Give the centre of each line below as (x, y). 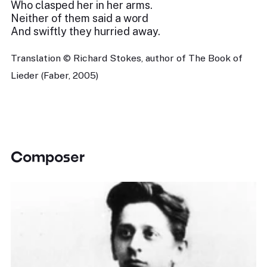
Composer (48, 156)
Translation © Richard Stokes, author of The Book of (127, 58)
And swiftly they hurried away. (86, 31)
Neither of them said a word (80, 18)
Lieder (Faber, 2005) (55, 75)
